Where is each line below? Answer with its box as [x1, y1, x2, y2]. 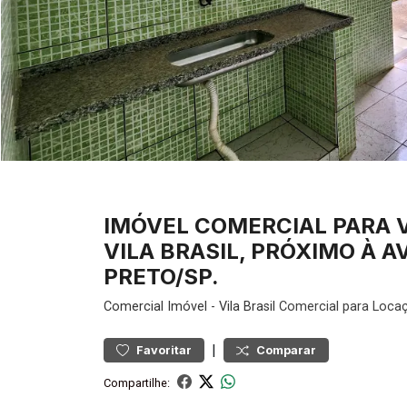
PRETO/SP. [104, 263, 219, 290]
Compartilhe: [104, 375, 170, 390]
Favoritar [136, 343, 192, 357]
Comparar [256, 343, 316, 357]
